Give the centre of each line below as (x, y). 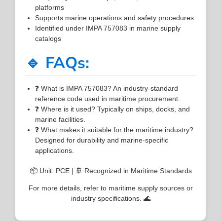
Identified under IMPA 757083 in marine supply (108, 28)
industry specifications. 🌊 (110, 198)
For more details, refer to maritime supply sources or (110, 188)
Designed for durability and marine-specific (102, 140)
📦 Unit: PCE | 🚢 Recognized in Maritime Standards (110, 170)
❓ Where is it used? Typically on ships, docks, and (113, 109)
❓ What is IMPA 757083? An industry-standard (107, 88)
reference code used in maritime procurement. (108, 98)
